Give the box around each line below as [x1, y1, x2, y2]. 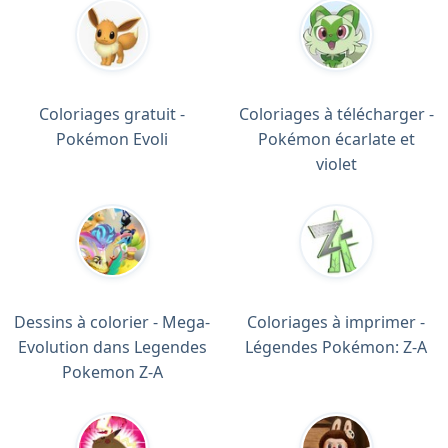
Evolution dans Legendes [17, 335, 207, 358]
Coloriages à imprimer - [247, 310, 425, 333]
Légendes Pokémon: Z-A [245, 335, 427, 358]
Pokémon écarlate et [257, 128, 415, 151]
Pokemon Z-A [61, 360, 163, 383]
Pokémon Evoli [56, 128, 168, 151]
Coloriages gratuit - [39, 103, 185, 126]
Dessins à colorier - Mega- [14, 310, 210, 333]
